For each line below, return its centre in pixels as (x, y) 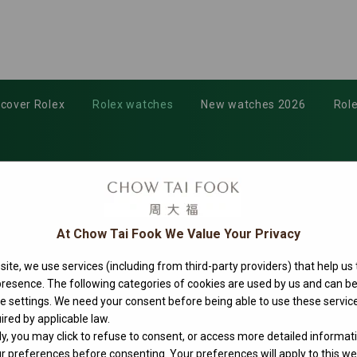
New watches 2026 (253, 104)
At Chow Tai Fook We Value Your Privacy (178, 233)
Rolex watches (133, 104)
